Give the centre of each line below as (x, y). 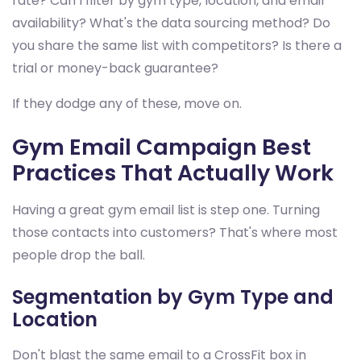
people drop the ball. (79, 255)
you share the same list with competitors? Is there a (177, 45)
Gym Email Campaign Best (162, 147)
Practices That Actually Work (173, 172)
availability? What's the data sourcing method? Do (171, 23)
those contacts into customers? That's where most (175, 232)
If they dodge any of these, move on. (127, 103)
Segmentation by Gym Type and (173, 297)
